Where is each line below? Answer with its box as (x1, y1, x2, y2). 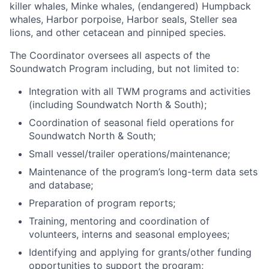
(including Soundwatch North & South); (29, 98, 207, 110)
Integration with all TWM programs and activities (29, 85, 250, 97)
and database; (29, 179, 93, 191)
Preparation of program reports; (29, 197, 175, 209)
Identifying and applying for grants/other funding (29, 246, 252, 258)
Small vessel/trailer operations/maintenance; (29, 148, 230, 160)
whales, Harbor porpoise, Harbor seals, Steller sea (10, 13, 237, 25)
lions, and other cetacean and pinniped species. (10, 26, 226, 38)
